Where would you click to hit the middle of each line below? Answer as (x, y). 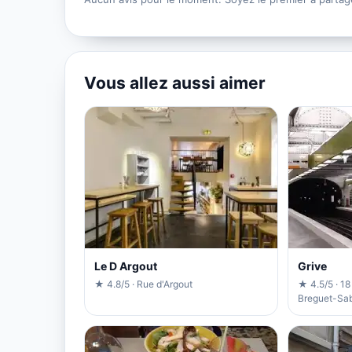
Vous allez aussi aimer (175, 83)
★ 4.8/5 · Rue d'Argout (143, 284)
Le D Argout (126, 266)
